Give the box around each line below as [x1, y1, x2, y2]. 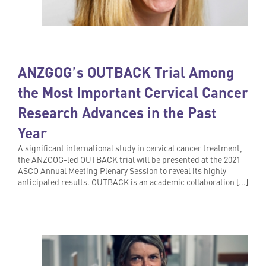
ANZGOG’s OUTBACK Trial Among [18, 62, 234, 83]
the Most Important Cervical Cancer [18, 82, 248, 103]
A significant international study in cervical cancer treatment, [18, 142, 242, 154]
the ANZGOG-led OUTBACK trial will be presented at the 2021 [18, 153, 240, 166]
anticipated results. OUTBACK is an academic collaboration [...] [18, 176, 248, 188]
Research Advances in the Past [18, 102, 216, 123]
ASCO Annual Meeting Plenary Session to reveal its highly [18, 164, 226, 177]
